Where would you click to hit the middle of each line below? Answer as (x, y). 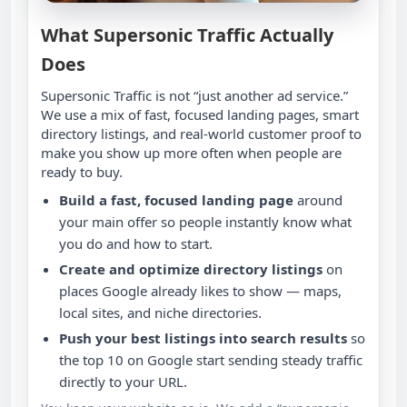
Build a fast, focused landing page (176, 199)
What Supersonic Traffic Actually (187, 35)
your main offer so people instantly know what (205, 221)
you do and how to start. (136, 243)
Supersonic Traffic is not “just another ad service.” (194, 95)
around (318, 199)
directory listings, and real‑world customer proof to (201, 133)
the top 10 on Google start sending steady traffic (211, 359)
